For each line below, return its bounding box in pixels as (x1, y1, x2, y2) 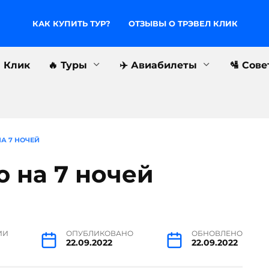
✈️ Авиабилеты (119, 59, 197, 71)
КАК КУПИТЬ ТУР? (32, 19, 111, 28)
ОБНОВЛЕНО (191, 229, 243, 238)
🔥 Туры (48, 59, 87, 71)
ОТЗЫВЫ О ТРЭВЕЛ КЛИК (128, 19, 238, 28)
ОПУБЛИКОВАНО (66, 229, 134, 238)
